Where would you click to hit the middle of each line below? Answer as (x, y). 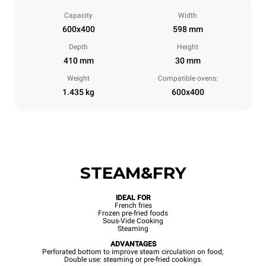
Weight (78, 79)
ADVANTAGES (133, 244)
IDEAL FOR (133, 198)
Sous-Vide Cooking (133, 221)
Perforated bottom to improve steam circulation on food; (133, 252)
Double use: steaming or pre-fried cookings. (133, 260)
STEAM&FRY (133, 173)
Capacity (78, 16)
